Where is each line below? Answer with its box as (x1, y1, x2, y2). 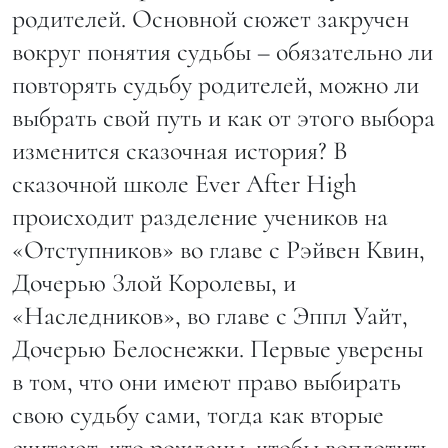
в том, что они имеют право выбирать (12, 366, 401, 398)
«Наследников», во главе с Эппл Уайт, (12, 300, 408, 332)
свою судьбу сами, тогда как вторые (12, 399, 384, 431)
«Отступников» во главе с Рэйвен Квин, (12, 234, 425, 266)
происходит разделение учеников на (12, 201, 388, 233)
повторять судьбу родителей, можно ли (12, 69, 419, 101)
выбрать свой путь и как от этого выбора (12, 102, 435, 134)
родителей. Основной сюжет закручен (12, 3, 409, 35)
